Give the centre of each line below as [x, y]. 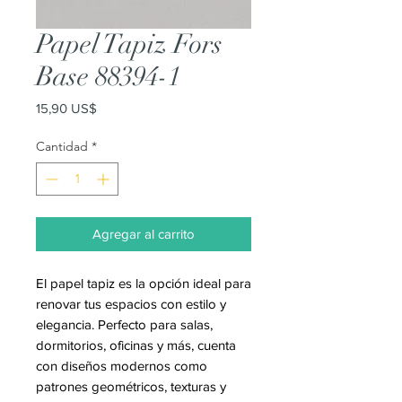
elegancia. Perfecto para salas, [124, 324]
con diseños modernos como [122, 366]
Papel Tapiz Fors [129, 44]
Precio [114, 107]
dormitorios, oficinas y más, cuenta [136, 345]
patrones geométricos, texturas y [131, 386]
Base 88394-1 [108, 77]
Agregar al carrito [144, 234]
